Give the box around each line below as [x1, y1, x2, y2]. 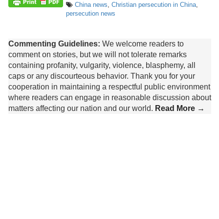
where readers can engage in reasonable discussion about [8, 93, 211, 102]
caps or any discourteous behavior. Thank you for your [8, 72, 195, 81]
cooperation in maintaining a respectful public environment [8, 83, 210, 91]
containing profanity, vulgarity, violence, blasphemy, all [8, 61, 196, 70]
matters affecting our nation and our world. [8, 104, 153, 113]
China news [74, 1, 108, 9]
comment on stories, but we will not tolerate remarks [8, 50, 187, 59]
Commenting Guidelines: [8, 40, 100, 48]
